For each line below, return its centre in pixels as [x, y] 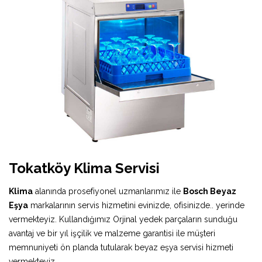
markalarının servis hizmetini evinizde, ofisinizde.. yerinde [136, 205]
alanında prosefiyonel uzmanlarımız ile [108, 191]
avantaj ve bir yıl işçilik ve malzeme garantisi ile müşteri [112, 233]
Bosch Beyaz [210, 191]
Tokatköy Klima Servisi [84, 168]
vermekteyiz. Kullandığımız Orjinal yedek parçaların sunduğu [123, 219]
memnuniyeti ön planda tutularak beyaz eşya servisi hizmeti [121, 247]
